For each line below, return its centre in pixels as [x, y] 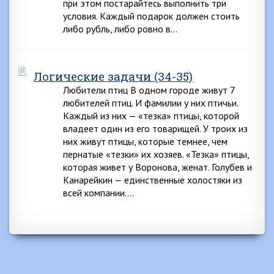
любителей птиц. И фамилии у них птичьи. [150, 103]
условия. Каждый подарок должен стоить [151, 16]
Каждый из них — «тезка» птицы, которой [151, 116]
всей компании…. [98, 193]
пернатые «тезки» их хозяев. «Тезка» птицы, [156, 154]
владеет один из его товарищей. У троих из [155, 128]
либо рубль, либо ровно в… [120, 29]
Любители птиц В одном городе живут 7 [149, 90]
